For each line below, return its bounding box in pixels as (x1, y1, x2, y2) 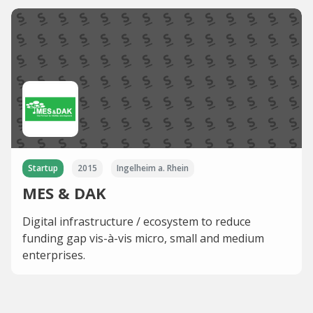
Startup (28, 161, 58, 174)
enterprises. (22, 247, 85, 263)
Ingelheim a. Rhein (117, 161, 189, 174)
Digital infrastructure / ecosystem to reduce (22, 213, 251, 229)
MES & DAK (22, 182, 106, 203)
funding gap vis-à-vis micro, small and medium (22, 230, 264, 246)
